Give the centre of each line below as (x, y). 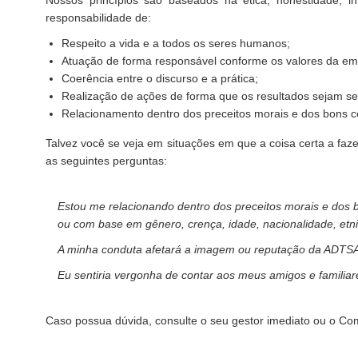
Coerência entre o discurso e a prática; (160, 78)
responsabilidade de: (98, 18)
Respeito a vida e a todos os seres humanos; (176, 43)
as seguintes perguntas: (106, 161)
